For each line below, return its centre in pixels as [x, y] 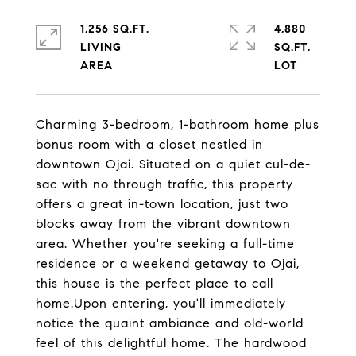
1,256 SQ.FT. [115, 29]
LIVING [101, 47]
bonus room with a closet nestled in [149, 144]
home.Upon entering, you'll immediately [161, 303]
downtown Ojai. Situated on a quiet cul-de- [173, 164]
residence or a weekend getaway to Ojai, [168, 263]
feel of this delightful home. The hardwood [171, 343]
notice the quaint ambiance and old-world [170, 323]
